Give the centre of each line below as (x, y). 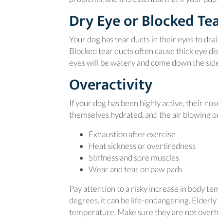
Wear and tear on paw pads (136, 169)
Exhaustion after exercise (132, 134)
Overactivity (111, 85)
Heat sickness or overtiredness (142, 146)
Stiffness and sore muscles (134, 157)
